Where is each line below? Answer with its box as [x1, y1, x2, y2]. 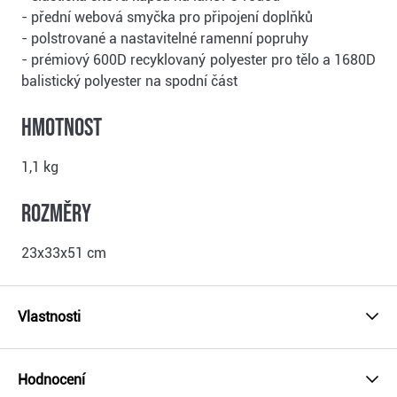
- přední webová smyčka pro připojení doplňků [21, 9, 313, 27]
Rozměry [21, 199, 91, 230]
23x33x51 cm [21, 245, 106, 262]
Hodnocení [18, 371, 85, 389]
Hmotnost [21, 113, 102, 144]
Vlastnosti [18, 308, 81, 326]
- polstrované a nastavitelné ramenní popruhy [21, 30, 308, 48]
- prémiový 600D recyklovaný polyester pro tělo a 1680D [21, 51, 376, 69]
